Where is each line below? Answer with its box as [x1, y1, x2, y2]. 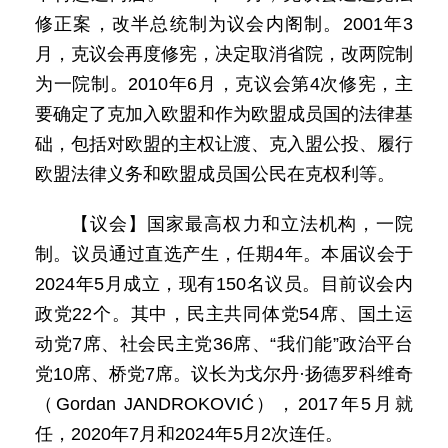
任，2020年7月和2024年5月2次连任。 [35, 424, 352, 444]
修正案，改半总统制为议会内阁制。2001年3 [35, 14, 413, 34]
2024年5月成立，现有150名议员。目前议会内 [35, 274, 413, 294]
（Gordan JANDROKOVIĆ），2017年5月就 [35, 394, 413, 414]
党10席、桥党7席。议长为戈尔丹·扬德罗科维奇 [35, 364, 413, 384]
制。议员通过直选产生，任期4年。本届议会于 [35, 244, 413, 264]
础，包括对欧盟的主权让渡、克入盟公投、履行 [35, 134, 413, 154]
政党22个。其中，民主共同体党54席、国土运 [35, 304, 413, 324]
